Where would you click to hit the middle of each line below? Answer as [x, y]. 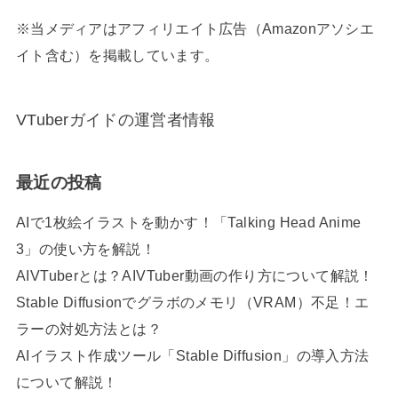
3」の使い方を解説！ [85, 249]
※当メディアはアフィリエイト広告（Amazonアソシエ [195, 28]
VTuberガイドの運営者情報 [115, 119]
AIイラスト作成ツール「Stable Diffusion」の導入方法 [192, 355]
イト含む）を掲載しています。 [117, 55]
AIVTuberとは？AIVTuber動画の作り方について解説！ [195, 275]
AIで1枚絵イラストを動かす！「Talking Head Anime [188, 222]
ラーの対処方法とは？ [88, 329]
